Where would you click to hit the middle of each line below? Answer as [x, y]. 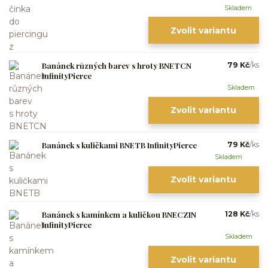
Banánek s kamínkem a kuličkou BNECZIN [119, 215]
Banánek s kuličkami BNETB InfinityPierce [119, 145]
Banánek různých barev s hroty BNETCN [117, 65]
